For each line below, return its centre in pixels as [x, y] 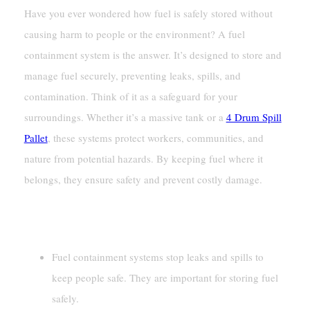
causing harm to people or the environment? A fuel [134, 34]
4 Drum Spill [254, 117]
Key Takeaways [78, 218]
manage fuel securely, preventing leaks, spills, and [132, 75]
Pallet [36, 137]
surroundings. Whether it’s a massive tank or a [125, 117]
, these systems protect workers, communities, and [155, 137]
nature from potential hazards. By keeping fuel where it [143, 158]
